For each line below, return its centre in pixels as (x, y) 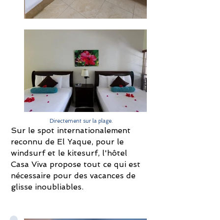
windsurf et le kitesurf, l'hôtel (69, 153)
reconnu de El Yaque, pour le (67, 142)
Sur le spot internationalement (71, 130)
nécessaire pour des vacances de (73, 176)
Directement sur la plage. (81, 121)
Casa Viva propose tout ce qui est (76, 164)
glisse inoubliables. (47, 187)
